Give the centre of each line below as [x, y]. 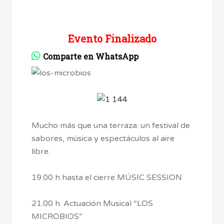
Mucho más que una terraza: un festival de [111, 125]
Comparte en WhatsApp [91, 56]
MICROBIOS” [57, 216]
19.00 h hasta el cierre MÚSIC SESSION [107, 177]
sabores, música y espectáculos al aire [103, 138]
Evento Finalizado [112, 38]
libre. [41, 151]
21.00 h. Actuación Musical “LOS [92, 203]
